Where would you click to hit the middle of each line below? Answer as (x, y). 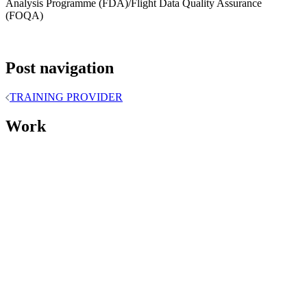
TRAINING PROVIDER (66, 97)
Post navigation (60, 67)
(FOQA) (24, 15)
